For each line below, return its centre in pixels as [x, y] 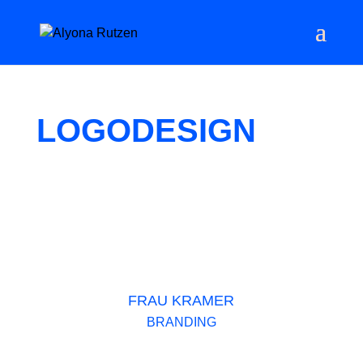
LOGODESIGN [146, 130]
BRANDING [181, 322]
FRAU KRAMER [181, 301]
